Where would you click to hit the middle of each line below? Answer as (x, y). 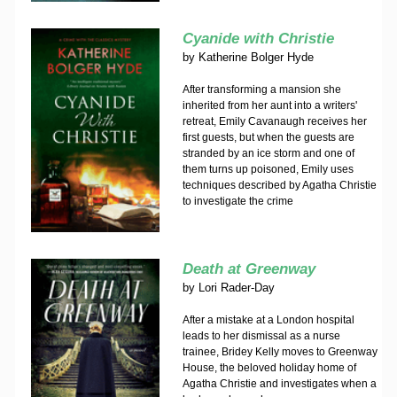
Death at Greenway (251, 269)
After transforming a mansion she (261, 90)
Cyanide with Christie (258, 39)
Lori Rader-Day (236, 288)
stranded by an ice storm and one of (268, 153)
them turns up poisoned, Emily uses (268, 169)
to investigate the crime (237, 201)
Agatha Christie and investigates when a (279, 384)
